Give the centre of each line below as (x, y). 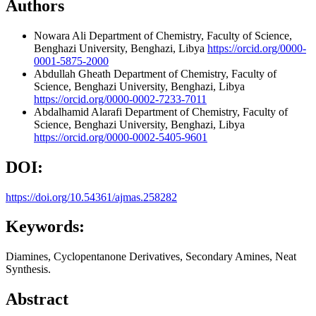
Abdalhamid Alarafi (79, 111)
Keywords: (45, 227)
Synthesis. (28, 269)
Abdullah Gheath (74, 73)
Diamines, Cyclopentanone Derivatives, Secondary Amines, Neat (151, 257)
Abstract (37, 299)
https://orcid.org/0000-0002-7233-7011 (120, 99)
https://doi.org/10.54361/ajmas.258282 (91, 197)
